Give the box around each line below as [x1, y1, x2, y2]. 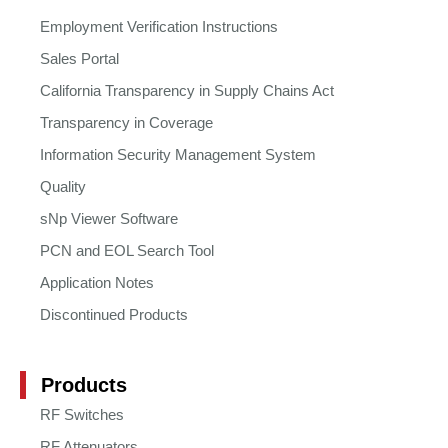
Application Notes [40, 274, 154, 292]
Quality [40, 178, 86, 196]
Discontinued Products [40, 306, 188, 324]
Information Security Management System [40, 146, 316, 164]
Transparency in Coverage [40, 114, 213, 132]
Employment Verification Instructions [40, 18, 278, 36]
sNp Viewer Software [40, 210, 178, 228]
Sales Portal [40, 50, 119, 68]
